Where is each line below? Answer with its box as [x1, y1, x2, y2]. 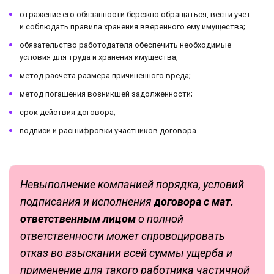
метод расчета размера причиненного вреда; [20, 71, 191, 81]
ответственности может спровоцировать [20, 229, 224, 243]
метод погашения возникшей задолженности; [20, 89, 193, 99]
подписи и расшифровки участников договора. [20, 126, 198, 136]
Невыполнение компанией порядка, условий [20, 178, 244, 191]
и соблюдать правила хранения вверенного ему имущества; [20, 22, 245, 32]
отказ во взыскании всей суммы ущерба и [20, 246, 232, 260]
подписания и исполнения [20, 195, 154, 209]
